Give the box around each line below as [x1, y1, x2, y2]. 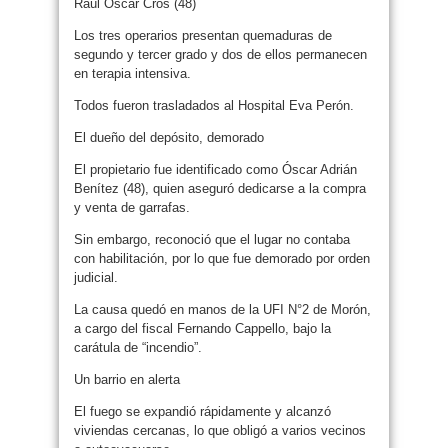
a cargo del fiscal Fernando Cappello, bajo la [74, 320, 331, 336]
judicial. [74, 269, 118, 285]
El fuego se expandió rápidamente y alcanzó [74, 403, 331, 419]
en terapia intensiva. [74, 65, 191, 81]
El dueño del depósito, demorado [74, 129, 264, 145]
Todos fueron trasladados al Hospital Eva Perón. [74, 97, 354, 113]
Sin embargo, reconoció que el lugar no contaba [74, 231, 350, 247]
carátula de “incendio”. [74, 339, 202, 355]
